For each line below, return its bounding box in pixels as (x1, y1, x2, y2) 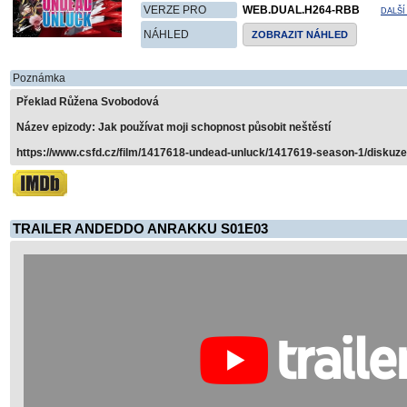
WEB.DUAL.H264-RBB (243, 4, 360, 16)
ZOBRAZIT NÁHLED (252, 29, 348, 40)
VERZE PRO (144, 4, 206, 16)
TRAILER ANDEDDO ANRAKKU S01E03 (13, 222, 268, 236)
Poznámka (13, 72, 65, 84)
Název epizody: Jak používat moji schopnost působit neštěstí (16, 121, 331, 134)
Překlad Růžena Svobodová (16, 95, 159, 108)
